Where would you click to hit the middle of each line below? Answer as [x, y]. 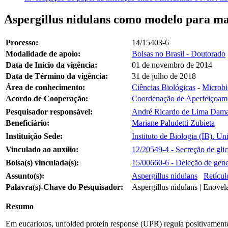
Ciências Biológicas [164, 87]
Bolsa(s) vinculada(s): [42, 162]
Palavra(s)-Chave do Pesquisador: [64, 187]
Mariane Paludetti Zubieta [173, 123]
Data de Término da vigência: [57, 76]
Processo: [22, 42]
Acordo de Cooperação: [47, 98]
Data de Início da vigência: [51, 65]
